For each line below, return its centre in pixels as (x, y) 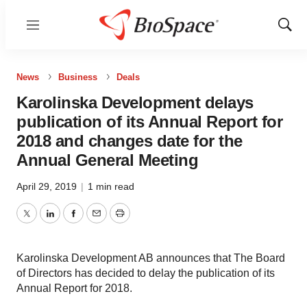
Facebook (97, 221)
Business (78, 77)
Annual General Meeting (107, 160)
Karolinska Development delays (135, 102)
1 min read (111, 186)
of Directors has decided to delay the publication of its (146, 273)
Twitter (42, 221)
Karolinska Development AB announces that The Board (151, 258)
